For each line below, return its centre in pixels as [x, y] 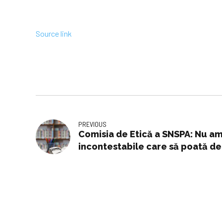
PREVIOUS [92, 124]
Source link [54, 34]
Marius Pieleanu [114, 159]
